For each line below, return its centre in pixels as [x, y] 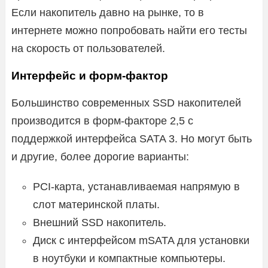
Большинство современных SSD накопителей [126, 103]
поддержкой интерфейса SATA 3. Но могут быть [132, 138]
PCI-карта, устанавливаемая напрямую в [136, 186]
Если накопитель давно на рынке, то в [108, 12]
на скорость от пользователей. [88, 48]
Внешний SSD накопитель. [100, 222]
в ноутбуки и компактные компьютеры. [129, 258]
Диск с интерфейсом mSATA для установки [141, 240]
